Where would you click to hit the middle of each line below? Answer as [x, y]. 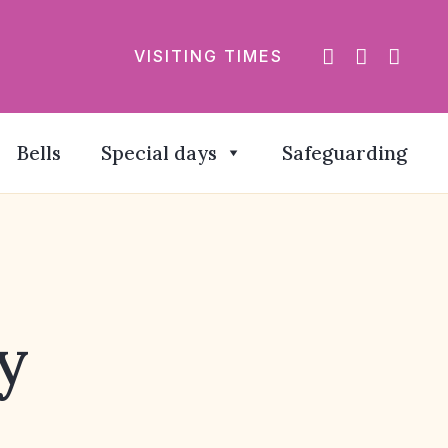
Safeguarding [344, 153]
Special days [159, 153]
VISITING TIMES [208, 55]
